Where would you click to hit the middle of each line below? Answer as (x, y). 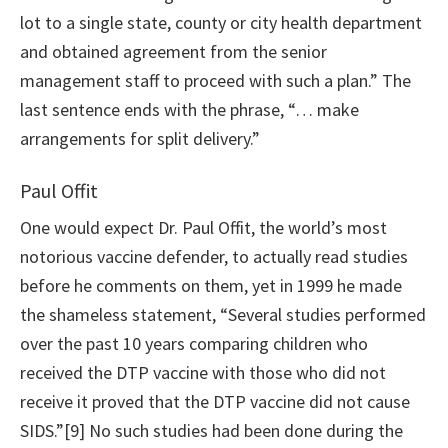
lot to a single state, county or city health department (221, 23)
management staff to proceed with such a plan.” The (215, 81)
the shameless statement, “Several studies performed (223, 315)
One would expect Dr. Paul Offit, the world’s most (203, 228)
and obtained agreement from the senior (173, 52)
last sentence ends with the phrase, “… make (189, 110)
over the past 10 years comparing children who (194, 344)
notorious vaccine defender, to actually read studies (214, 257)
